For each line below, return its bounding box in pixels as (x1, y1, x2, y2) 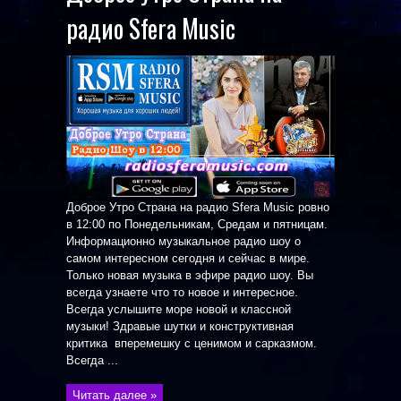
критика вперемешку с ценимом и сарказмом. (66, 337, 317, 350)
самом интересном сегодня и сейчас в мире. (66, 252, 310, 265)
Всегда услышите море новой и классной (66, 303, 291, 316)
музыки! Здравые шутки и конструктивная (66, 320, 294, 333)
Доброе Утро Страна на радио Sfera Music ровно (66, 200, 329, 214)
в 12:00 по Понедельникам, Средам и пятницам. (66, 218, 328, 231)
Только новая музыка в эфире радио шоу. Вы (66, 269, 313, 282)
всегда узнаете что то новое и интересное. (66, 286, 298, 299)
